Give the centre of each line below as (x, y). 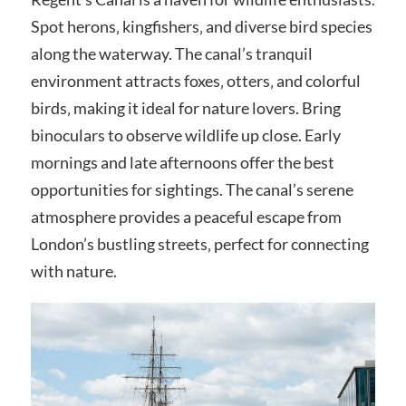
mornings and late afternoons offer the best (182, 162)
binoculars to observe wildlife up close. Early (185, 135)
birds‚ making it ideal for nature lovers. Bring (185, 107)
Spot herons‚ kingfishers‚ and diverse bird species (201, 26)
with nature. (73, 271)
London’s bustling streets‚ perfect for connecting (199, 243)
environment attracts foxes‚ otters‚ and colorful (195, 80)
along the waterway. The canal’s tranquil (171, 53)
